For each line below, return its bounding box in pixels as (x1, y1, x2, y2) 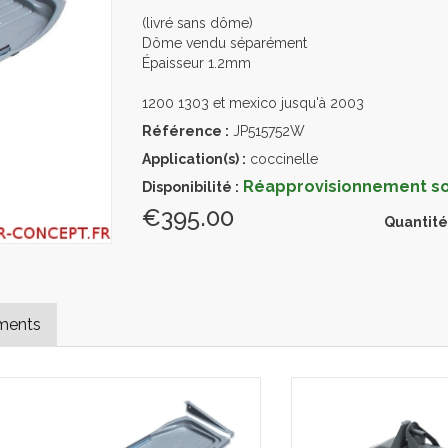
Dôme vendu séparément (141, 35, 307, 51)
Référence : (141, 123, 229, 139)
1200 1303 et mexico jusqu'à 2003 (141, 95, 364, 111)
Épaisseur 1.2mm (141, 55, 251, 71)
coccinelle (245, 151, 318, 167)
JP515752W (228, 123, 305, 139)
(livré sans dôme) (141, 15, 253, 31)
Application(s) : (141, 151, 246, 167)
